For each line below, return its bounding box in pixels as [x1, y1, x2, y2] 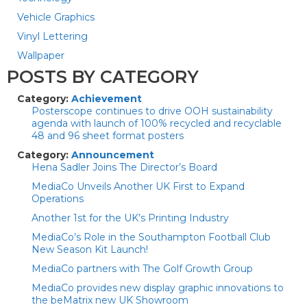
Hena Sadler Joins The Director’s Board [32, 161, 217, 173]
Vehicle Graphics [17, 11, 95, 23]
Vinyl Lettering [17, 30, 88, 42]
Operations [32, 193, 84, 205]
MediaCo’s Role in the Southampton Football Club [32, 231, 271, 243]
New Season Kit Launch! [32, 243, 148, 256]
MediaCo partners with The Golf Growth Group [32, 262, 253, 275]
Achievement [71, 93, 142, 105]
